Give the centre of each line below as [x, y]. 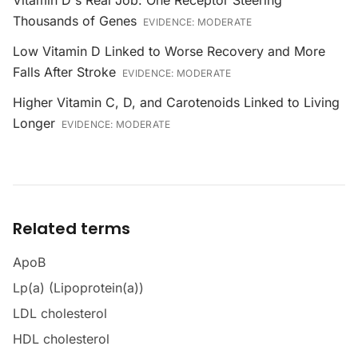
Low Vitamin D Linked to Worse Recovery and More [169, 51]
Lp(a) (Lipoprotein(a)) [78, 288]
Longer [34, 123]
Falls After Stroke [64, 72]
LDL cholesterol [60, 313]
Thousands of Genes [75, 21]
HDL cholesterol [61, 339]
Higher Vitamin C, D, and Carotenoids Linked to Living [176, 102]
